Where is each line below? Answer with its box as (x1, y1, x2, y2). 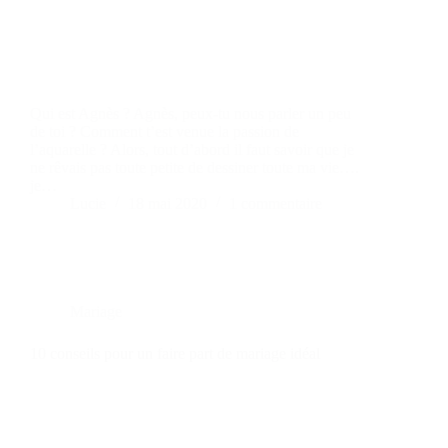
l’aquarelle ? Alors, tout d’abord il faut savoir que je (30, 141, 354, 159)
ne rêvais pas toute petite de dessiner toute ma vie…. (30, 159, 359, 177)
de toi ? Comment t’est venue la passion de (30, 123, 299, 141)
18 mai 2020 (128, 195, 207, 213)
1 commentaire (229, 195, 322, 213)
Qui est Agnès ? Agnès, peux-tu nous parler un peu (30, 105, 351, 123)
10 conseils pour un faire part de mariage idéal (30, 345, 320, 363)
